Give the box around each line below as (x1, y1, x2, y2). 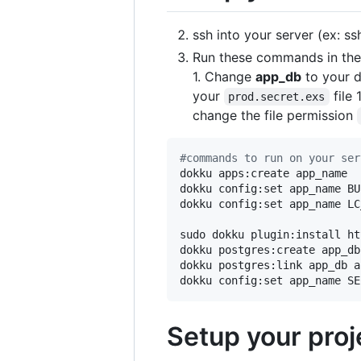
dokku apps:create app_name (180, 167, 347, 180)
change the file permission (193, 107, 357, 124)
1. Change (193, 68, 255, 85)
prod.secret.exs (228, 90, 326, 104)
